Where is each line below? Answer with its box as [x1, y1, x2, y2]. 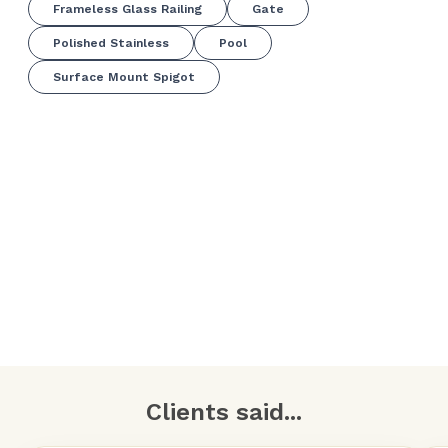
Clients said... [146, 397, 302, 426]
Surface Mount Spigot [53, 69, 195, 84]
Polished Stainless [53, 35, 169, 50]
